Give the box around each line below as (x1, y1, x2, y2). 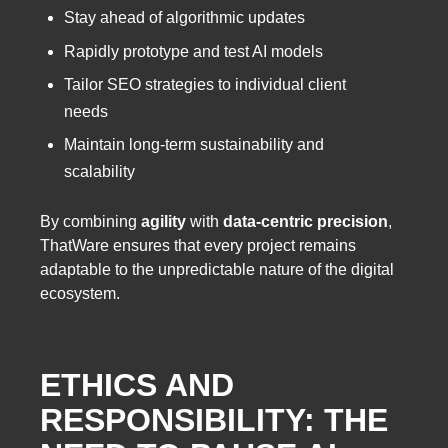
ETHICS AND (40, 366, 234, 403)
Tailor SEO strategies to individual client (64, 76, 346, 94)
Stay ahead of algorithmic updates (64, 9, 305, 27)
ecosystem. (40, 285, 120, 303)
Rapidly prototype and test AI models (64, 42, 323, 60)
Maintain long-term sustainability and (64, 136, 324, 154)
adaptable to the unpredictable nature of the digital (40, 261, 394, 279)
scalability (64, 163, 135, 181)
